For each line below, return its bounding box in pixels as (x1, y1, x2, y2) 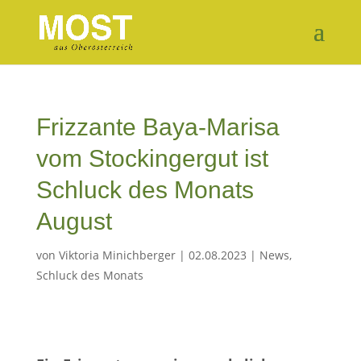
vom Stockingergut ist (35, 145, 268, 172)
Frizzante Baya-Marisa (35, 114, 280, 140)
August (35, 208, 112, 234)
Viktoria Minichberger (58, 247, 176, 263)
